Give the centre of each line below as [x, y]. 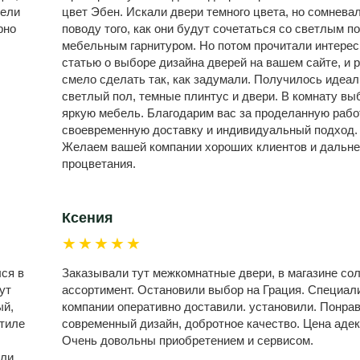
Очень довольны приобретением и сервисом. [187, 340]
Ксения [87, 218]
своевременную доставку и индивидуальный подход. [209, 130]
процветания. [98, 164]
